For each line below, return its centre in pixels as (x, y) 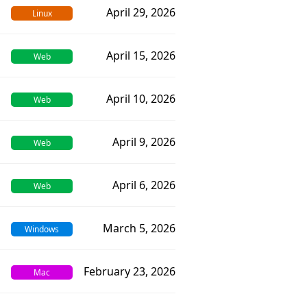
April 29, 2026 (141, 12)
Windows (42, 229)
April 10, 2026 (141, 99)
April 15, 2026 (141, 56)
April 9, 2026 (144, 142)
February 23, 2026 (130, 271)
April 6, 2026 (144, 185)
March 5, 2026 (139, 228)
